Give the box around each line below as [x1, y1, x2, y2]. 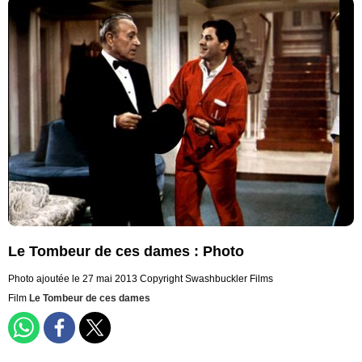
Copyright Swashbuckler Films [140, 273, 273, 285]
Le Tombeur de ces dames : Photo [8, 243, 244, 260]
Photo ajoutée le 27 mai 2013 [8, 273, 137, 285]
